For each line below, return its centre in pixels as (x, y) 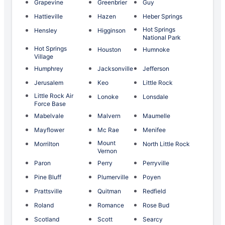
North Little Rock (166, 144)
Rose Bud (156, 205)
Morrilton (47, 144)
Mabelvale (49, 116)
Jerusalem (49, 83)
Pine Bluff (48, 177)
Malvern (109, 116)
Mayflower (49, 130)
